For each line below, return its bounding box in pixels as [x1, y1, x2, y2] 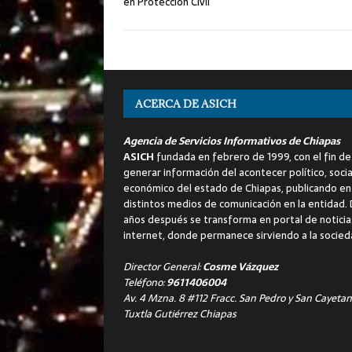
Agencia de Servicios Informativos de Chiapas [123, 132, 340, 149]
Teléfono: [123, 273, 167, 291]
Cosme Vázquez [203, 258, 278, 275]
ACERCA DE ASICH [135, 96, 236, 111]
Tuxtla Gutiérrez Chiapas [123, 305, 236, 322]
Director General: [123, 258, 203, 275]
